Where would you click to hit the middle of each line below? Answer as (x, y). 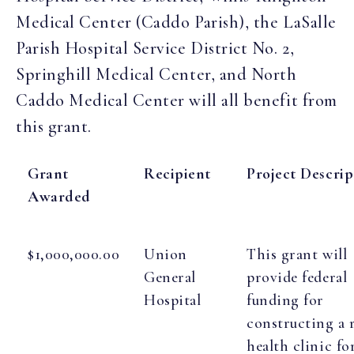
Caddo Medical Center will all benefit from (177, 100)
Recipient (177, 174)
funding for (285, 301)
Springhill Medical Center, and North (156, 74)
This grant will (297, 255)
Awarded (59, 197)
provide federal (297, 278)
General (170, 278)
